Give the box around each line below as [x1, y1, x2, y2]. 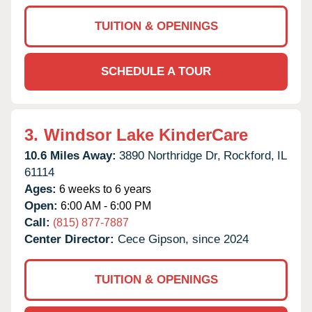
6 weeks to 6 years [56, 182, 151, 195]
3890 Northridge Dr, [119, 148, 221, 162]
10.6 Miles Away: [24, 148, 116, 162]
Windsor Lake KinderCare [44, 125, 248, 144]
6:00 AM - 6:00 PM [58, 199, 151, 212]
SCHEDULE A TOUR [101, 64, 211, 78]
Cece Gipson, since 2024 [118, 232, 249, 246]
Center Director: [24, 232, 118, 246]
